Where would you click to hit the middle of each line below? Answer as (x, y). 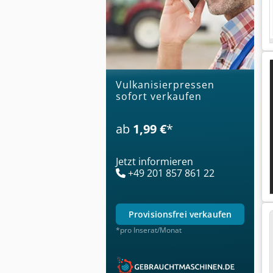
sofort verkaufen (159, 96)
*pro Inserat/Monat (149, 230)
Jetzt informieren (154, 161)
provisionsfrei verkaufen (183, 214)
